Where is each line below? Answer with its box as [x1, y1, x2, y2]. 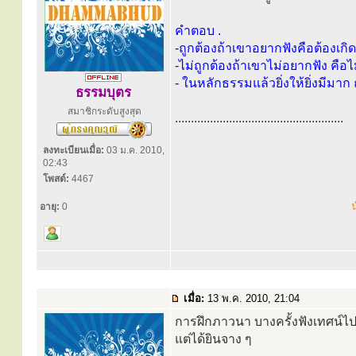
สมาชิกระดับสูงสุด [67, 106, 141, 117]
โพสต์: [43, 173, 69, 184]
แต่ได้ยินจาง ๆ [175, 332, 252, 346]
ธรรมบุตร [75, 85, 131, 100]
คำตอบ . [175, 24, 221, 37]
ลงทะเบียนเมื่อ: [43, 145, 104, 156]
